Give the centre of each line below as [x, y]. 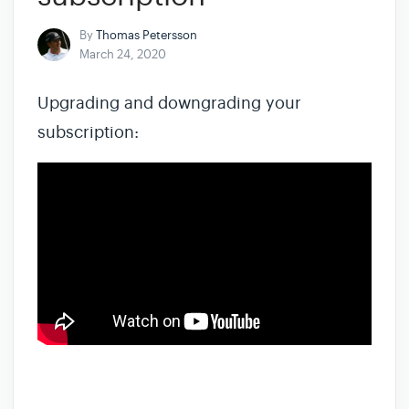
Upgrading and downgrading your [169, 103]
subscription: [88, 132]
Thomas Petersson [147, 35]
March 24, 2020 [123, 54]
